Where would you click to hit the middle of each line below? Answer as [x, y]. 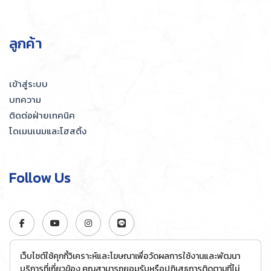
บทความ [25, 100]
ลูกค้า [26, 44]
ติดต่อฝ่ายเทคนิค [42, 116]
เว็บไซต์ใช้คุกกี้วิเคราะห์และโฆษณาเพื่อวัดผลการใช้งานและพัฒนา [130, 256]
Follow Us [40, 178]
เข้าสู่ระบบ [28, 84]
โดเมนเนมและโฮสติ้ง [48, 131]
